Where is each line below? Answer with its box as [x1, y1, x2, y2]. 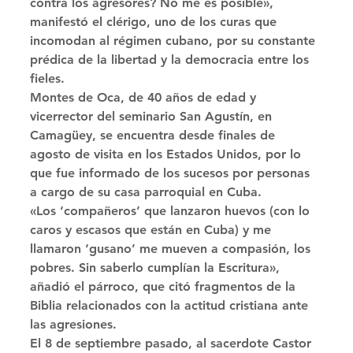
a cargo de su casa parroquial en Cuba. [30, 184, 266, 199]
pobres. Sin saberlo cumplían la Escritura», [30, 260, 284, 275]
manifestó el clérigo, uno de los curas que [30, 14, 281, 29]
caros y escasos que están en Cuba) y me [30, 222, 275, 237]
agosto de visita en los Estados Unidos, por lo [30, 147, 305, 162]
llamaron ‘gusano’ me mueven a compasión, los [30, 241, 314, 256]
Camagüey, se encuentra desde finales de [30, 128, 279, 143]
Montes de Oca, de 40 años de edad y [30, 90, 260, 105]
